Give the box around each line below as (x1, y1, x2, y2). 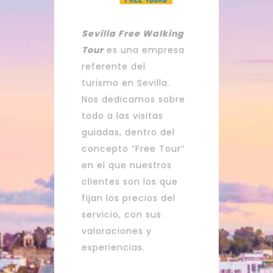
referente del (82, 60, 146, 73)
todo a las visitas (82, 109, 163, 122)
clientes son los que (82, 175, 178, 188)
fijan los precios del (82, 191, 175, 204)
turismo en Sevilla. (82, 76, 170, 89)
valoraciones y (82, 224, 152, 237)
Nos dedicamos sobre (82, 93, 185, 105)
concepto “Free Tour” (82, 142, 185, 155)
